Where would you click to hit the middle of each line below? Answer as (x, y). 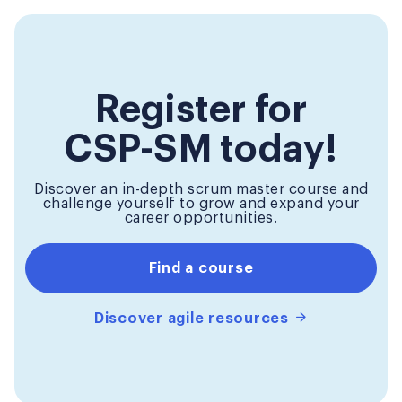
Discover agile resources (193, 318)
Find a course (201, 268)
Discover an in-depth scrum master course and (201, 189)
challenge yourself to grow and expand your (201, 203)
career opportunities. (201, 218)
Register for (201, 109)
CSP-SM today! (201, 149)
